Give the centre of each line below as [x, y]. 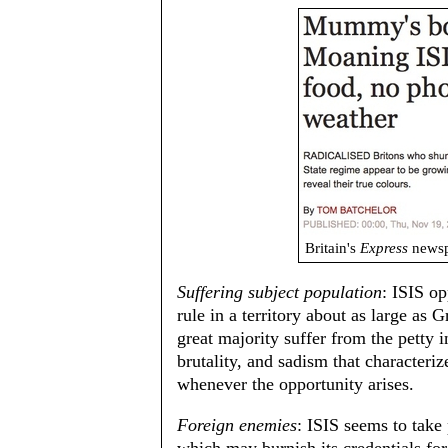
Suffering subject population [279, 292]
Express [384, 248]
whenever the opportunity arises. [295, 384]
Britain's [332, 248]
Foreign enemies [237, 425]
